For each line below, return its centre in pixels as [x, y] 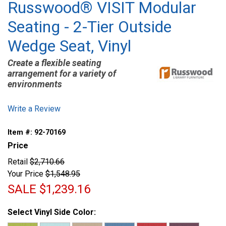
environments [35, 84]
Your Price [25, 174]
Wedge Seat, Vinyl [69, 46]
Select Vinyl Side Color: [52, 212]
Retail [18, 162]
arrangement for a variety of [62, 74]
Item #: [21, 133]
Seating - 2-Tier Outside [90, 27]
